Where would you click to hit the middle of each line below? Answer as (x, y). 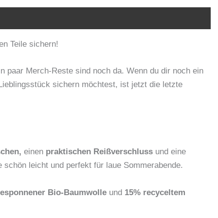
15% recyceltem (155, 192)
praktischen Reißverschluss (98, 152)
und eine (169, 152)
